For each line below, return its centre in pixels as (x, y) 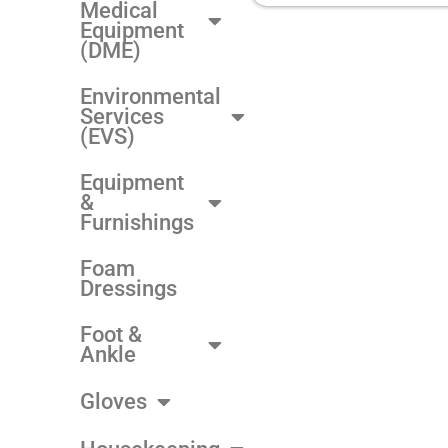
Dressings (128, 288)
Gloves (113, 401)
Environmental (150, 96)
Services (122, 116)
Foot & (111, 334)
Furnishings (137, 222)
